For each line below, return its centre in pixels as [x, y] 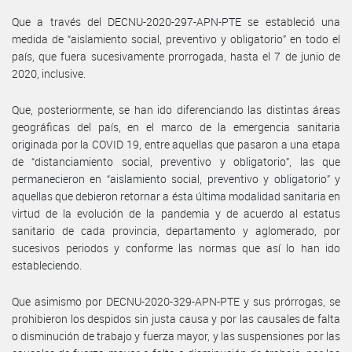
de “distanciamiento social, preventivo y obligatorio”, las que [176, 161]
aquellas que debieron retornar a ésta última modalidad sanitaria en [176, 196]
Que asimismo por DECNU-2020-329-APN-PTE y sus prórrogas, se [176, 301]
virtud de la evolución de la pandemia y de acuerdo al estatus [176, 213]
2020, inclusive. [49, 73]
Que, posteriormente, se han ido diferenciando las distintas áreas [176, 109]
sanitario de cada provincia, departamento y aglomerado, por [176, 230]
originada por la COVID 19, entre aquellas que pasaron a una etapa [176, 144]
